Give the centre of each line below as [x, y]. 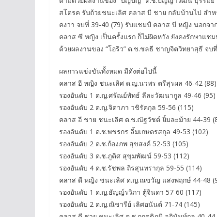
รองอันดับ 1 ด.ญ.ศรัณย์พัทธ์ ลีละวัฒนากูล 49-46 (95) [137, 95]
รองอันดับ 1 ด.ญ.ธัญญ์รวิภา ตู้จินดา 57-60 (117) [130, 192]
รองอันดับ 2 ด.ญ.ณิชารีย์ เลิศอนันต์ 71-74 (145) [130, 204]
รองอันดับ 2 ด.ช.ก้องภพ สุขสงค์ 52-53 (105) [124, 144]
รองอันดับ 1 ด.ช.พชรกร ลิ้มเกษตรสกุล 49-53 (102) [134, 132]
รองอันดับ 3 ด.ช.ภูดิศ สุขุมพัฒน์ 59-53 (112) [124, 156]
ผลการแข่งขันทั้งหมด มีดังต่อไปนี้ [108, 71]
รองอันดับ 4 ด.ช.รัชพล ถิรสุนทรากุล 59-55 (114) [131, 168]
